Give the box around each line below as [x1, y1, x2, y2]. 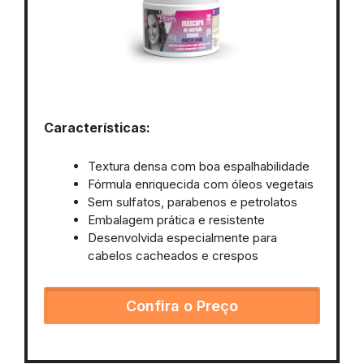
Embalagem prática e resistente [88, 212, 265, 228]
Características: [44, 119, 150, 136]
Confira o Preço [126, 297, 238, 314]
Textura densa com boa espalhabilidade [88, 158, 310, 175]
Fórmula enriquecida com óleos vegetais [88, 176, 314, 193]
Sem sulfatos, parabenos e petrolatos [88, 194, 297, 210]
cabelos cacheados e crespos [88, 248, 258, 264]
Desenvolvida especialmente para [88, 230, 277, 246]
